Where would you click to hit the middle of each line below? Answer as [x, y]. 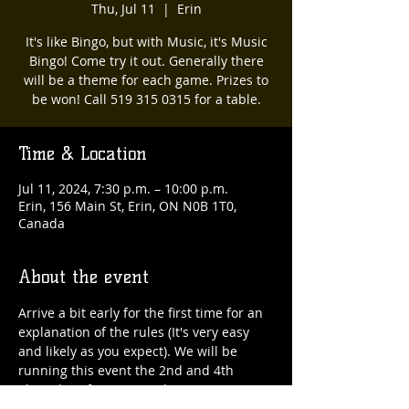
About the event [84, 277]
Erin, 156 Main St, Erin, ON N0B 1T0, [127, 206]
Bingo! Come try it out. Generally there [146, 61]
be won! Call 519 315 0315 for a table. [146, 99]
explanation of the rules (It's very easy [136, 332]
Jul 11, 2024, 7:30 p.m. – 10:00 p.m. [123, 189]
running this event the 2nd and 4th [128, 370]
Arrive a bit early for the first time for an [142, 313]
